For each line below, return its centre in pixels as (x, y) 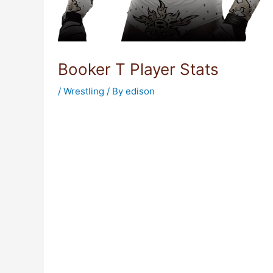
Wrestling (83, 91)
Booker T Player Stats (138, 69)
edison (140, 91)
